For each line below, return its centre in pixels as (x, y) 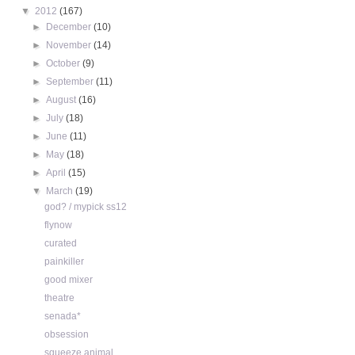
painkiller (64, 262)
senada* (62, 317)
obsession (66, 335)
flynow (58, 225)
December (70, 27)
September (71, 82)
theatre (59, 298)
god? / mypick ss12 (85, 207)
